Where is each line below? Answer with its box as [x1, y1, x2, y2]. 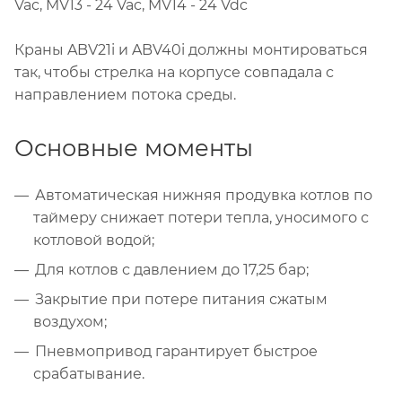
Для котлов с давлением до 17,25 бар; [35, 260, 309, 278]
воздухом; [33, 312, 107, 330]
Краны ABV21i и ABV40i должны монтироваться [14, 40, 368, 58]
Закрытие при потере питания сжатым [35, 290, 328, 308]
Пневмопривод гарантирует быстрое [35, 342, 318, 360]
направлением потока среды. [14, 85, 236, 103]
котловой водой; [33, 231, 154, 249]
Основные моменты [14, 133, 253, 162]
